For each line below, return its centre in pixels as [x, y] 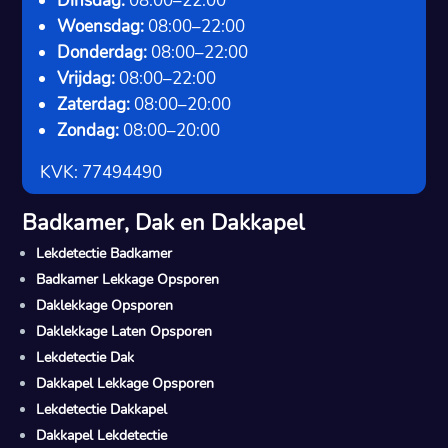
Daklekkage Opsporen [105, 305]
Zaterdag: [94, 104]
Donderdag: [102, 52]
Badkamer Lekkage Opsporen [128, 279]
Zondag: [88, 130]
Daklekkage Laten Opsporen [124, 331]
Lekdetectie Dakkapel [102, 409]
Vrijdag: [86, 78]
